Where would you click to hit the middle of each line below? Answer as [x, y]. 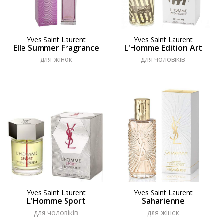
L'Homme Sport [56, 201]
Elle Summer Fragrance [56, 48]
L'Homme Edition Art [163, 48]
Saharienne [163, 201]
